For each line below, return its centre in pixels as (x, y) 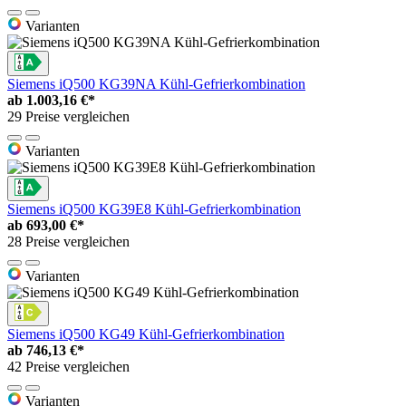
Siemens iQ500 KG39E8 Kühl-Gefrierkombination (154, 208)
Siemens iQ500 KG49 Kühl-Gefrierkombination (146, 333)
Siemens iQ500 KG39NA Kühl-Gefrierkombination (156, 83)
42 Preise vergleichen (68, 366)
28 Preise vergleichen (68, 241)
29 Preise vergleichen (68, 116)
